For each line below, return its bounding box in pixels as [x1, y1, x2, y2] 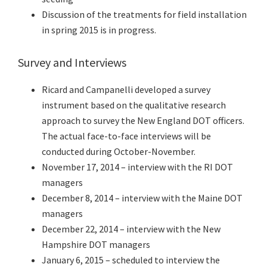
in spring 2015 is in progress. [42, 24, 156, 36]
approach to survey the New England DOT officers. [42, 114, 244, 127]
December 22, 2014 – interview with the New [42, 223, 221, 235]
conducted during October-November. [42, 145, 195, 158]
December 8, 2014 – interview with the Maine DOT [42, 192, 243, 204]
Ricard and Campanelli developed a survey [42, 83, 210, 96]
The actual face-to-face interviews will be [42, 130, 211, 142]
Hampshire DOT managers [42, 238, 150, 251]
